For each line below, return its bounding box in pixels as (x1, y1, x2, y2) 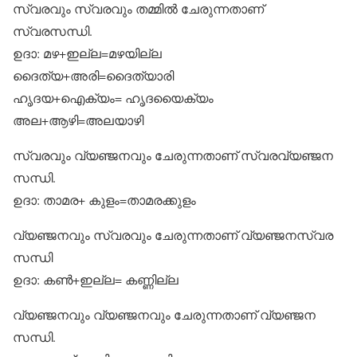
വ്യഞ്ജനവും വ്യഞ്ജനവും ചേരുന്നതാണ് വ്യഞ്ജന (13, 306, 316, 323)
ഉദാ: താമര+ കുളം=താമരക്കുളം (13, 191, 196, 208)
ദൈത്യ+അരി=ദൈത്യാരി (13, 67, 174, 84)
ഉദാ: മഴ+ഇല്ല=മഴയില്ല (13, 45, 162, 61)
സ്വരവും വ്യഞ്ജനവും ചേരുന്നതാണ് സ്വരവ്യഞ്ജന (13, 147, 333, 163)
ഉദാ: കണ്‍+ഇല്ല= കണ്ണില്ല (13, 271, 178, 288)
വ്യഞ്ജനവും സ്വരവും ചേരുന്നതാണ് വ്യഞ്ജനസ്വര (13, 226, 333, 243)
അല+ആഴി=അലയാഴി (13, 112, 143, 128)
